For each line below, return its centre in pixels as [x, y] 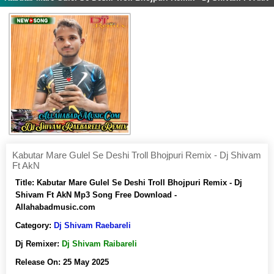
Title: [26, 183]
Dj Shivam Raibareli [99, 244]
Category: [35, 225]
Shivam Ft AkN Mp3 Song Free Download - [96, 195]
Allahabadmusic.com [55, 207]
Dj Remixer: [39, 244]
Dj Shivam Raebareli [92, 225]
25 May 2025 [86, 262]
